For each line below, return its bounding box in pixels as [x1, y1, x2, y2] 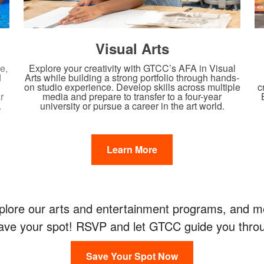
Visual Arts [95, 38, 169, 58]
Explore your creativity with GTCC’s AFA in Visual [28, 61, 236, 75]
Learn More [107, 142, 157, 156]
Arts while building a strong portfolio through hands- [25, 70, 239, 84]
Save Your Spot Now [86, 249, 178, 263]
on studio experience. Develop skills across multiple [24, 80, 240, 94]
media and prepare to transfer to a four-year [42, 89, 222, 103]
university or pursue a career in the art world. [39, 98, 225, 113]
